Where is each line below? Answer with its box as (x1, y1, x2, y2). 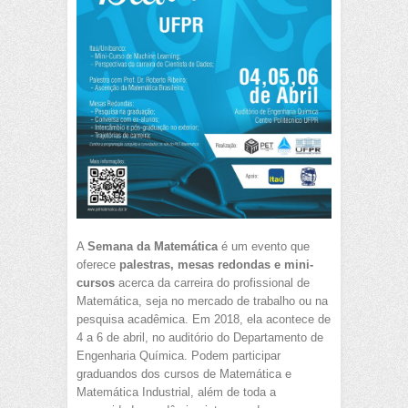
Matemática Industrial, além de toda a (76, 385, 276, 400)
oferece (76, 258, 119, 272)
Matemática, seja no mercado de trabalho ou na (76, 294, 328, 309)
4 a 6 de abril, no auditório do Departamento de (76, 331, 323, 345)
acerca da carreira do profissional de (115, 276, 310, 291)
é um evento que (218, 240, 310, 254)
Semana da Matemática (87, 240, 218, 254)
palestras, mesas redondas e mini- (119, 258, 313, 272)
